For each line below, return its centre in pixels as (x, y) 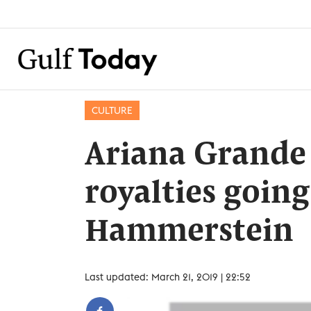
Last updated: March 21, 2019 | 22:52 (168, 277)
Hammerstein (189, 233)
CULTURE (112, 110)
